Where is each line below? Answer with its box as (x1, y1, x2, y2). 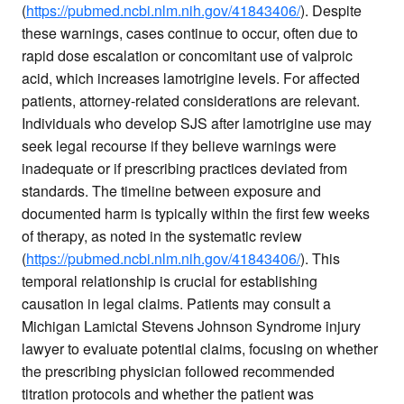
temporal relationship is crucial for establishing (22, 271, 317, 292)
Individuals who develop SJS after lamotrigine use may (22, 113, 372, 134)
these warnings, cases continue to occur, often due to (22, 23, 358, 44)
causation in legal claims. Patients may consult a (22, 293, 331, 315)
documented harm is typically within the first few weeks (22, 203, 370, 225)
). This (300, 248, 340, 270)
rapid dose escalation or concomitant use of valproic (22, 45, 353, 67)
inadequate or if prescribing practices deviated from (22, 158, 347, 179)
